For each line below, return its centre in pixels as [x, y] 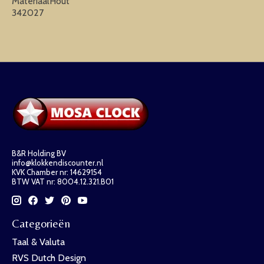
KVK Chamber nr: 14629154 [57, 172]
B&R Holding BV [39, 153]
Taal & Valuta [38, 242]
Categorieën [41, 224]
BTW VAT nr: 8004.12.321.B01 [63, 181]
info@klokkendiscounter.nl [57, 162]
